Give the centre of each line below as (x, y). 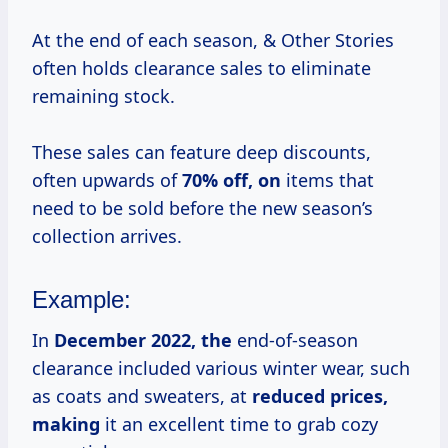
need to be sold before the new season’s (202, 208)
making (66, 424)
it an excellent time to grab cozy (239, 424)
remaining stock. (103, 96)
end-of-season (295, 340)
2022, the (191, 340)
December (102, 340)
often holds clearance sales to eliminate (201, 68)
